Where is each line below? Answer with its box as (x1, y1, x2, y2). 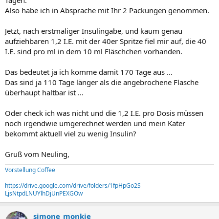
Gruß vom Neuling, (5, 149, 69, 159)
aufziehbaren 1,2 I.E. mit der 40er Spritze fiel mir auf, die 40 (5, 36, 206, 46)
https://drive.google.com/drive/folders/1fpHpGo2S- (5, 181, 143, 190)
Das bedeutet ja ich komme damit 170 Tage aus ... (5, 66, 173, 77)
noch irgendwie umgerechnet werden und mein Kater (5, 118, 185, 128)
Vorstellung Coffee (5, 165, 55, 174)
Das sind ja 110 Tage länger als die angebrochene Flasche (5, 77, 198, 87)
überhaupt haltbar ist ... (5, 87, 84, 97)
